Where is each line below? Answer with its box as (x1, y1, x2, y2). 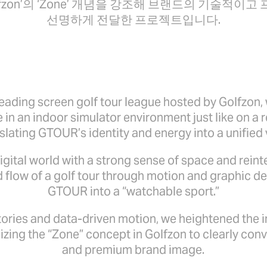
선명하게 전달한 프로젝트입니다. (46, 11, 221, 27)
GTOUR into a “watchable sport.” (47, 183, 219, 199)
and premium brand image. (62, 241, 205, 257)
